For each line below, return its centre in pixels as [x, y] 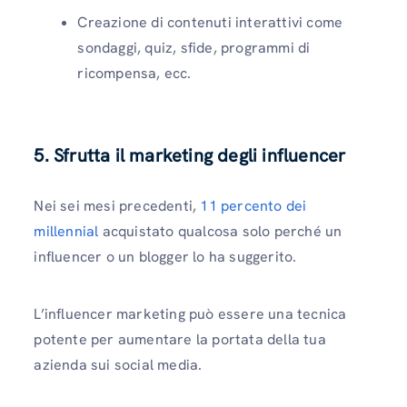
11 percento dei [253, 206]
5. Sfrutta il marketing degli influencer [190, 156]
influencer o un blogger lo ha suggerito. [165, 257]
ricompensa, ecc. [134, 74]
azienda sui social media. [118, 365]
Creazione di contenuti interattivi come [210, 23]
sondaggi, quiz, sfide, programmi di [194, 48]
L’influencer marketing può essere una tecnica [190, 314]
